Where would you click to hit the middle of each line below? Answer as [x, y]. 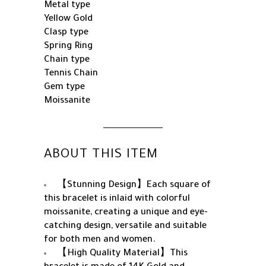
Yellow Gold [68, 20]
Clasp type [66, 33]
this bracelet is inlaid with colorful [117, 199]
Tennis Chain [71, 74]
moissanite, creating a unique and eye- [126, 213]
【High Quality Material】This [122, 254]
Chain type [67, 61]
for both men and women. [100, 240]
